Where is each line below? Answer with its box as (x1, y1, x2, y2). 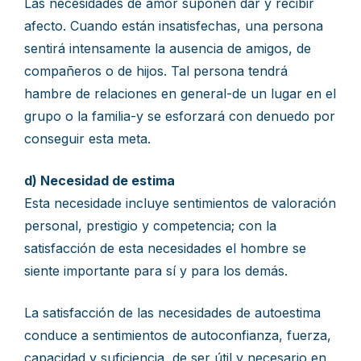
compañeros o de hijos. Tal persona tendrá (24, 63, 288, 79)
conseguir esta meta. (24, 131, 151, 147)
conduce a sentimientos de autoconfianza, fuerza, (24, 327, 331, 343)
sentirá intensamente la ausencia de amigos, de (24, 40, 311, 56)
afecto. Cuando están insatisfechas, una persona (24, 18, 323, 34)
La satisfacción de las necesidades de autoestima (24, 305, 321, 321)
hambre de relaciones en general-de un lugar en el (24, 85, 336, 102)
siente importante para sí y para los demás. (24, 263, 288, 279)
